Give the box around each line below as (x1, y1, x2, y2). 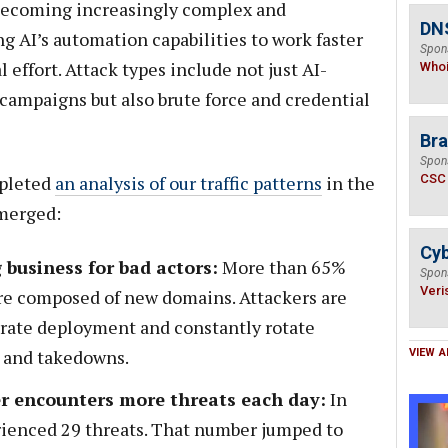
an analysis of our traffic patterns (54, 171, 322, 195)
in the (321, 171, 375, 195)
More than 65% (217, 255, 346, 279)
